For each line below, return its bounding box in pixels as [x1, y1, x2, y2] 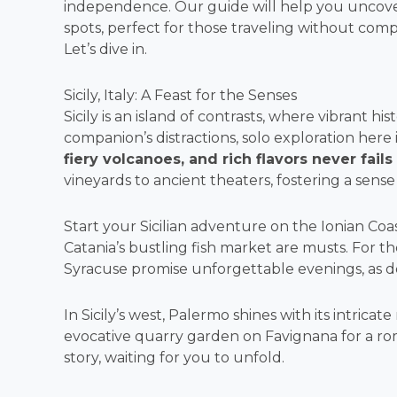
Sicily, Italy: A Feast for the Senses [64, 86, 297, 104]
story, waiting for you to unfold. [64, 348, 284, 366]
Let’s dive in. [64, 40, 147, 58]
